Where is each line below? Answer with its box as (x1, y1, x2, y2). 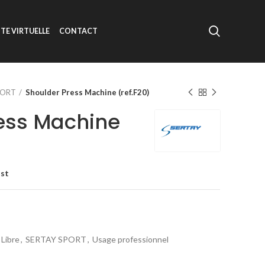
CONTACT (59, 27, 98, 35)
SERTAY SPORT (25, 234, 86, 244)
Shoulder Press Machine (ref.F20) (25, 88, 149, 97)
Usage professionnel (92, 234, 169, 244)
